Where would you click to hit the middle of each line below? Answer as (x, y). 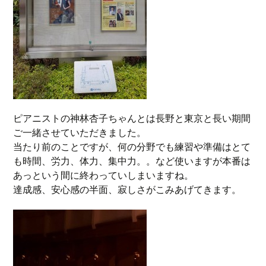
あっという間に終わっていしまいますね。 (104, 175)
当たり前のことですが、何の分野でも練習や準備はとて (132, 147)
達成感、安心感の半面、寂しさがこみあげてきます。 (127, 190)
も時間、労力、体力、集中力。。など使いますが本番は (132, 161)
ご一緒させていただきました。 (80, 133)
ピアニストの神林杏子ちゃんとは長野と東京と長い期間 (132, 118)
